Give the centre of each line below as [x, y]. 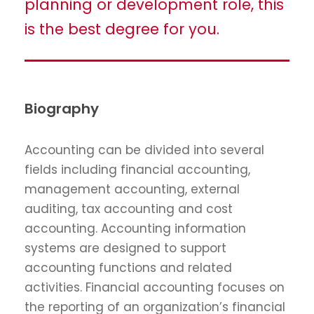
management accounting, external [132, 190]
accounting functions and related [128, 268]
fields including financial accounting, [137, 170]
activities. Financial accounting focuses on [155, 288]
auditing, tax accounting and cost [129, 209]
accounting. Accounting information [135, 229]
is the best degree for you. [122, 29]
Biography [62, 109]
